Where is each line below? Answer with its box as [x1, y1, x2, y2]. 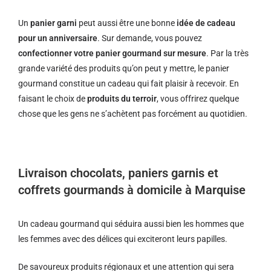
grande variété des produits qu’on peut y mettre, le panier [18, 64, 229, 73]
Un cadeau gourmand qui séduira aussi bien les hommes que [18, 219, 244, 229]
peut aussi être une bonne [77, 18, 177, 28]
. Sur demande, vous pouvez [97, 33, 202, 43]
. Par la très [206, 48, 249, 58]
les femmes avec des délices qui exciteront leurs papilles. [18, 234, 227, 244]
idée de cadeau [177, 18, 235, 28]
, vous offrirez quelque [157, 94, 239, 103]
